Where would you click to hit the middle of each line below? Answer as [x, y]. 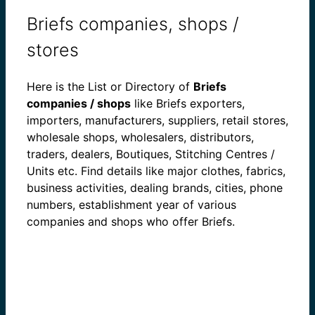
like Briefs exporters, [188, 103]
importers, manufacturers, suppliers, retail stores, [157, 120]
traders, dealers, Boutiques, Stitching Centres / [151, 154]
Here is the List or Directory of [110, 86]
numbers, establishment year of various [131, 204]
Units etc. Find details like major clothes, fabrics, [156, 171]
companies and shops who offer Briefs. [131, 221]
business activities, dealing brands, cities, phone [155, 187]
